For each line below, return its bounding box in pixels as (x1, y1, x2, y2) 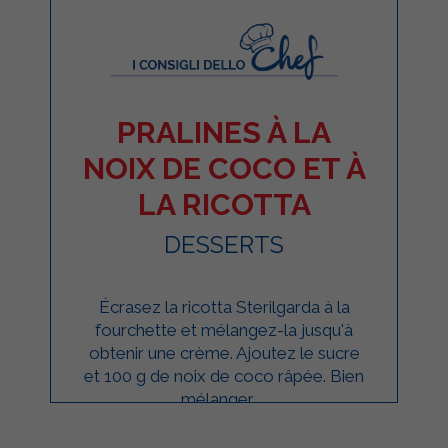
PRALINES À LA (117, 114, 331, 150)
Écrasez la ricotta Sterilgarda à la (98, 296, 350, 317)
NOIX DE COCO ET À (82, 150, 366, 186)
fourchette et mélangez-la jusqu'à (95, 319, 353, 340)
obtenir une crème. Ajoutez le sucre (88, 342, 360, 363)
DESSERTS (164, 229, 284, 259)
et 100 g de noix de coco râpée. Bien (84, 365, 364, 386)
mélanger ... (181, 388, 267, 409)
